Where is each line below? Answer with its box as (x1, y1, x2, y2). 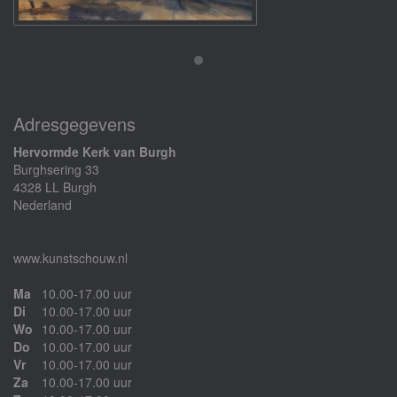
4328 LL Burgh (13, 178, 97, 196)
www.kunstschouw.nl (13, 249, 128, 267)
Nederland (13, 196, 72, 214)
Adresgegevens (13, 111, 136, 136)
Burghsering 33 (13, 160, 99, 178)
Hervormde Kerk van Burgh (13, 143, 176, 160)
